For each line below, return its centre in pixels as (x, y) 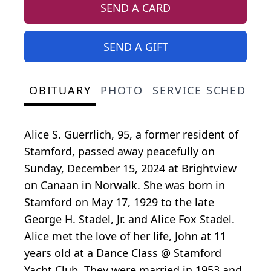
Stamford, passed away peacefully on (119, 152)
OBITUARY (60, 90)
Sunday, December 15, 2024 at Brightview (130, 168)
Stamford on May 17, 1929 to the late (119, 202)
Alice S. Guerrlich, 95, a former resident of (131, 135)
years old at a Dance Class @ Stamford (123, 253)
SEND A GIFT (135, 47)
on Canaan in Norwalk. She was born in (125, 185)
